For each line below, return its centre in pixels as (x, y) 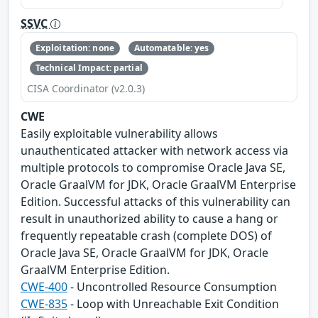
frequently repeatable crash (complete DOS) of (146, 236)
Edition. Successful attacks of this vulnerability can (155, 202)
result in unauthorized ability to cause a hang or (149, 219)
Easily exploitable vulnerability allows (119, 134)
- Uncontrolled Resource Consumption (172, 287)
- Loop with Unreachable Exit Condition (173, 304)
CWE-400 (44, 287)
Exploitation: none (75, 48)
